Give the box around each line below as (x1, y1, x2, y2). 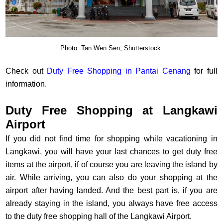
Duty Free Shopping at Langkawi (5, 104, 218, 117)
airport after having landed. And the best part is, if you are (5, 186, 218, 195)
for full (190, 67, 218, 76)
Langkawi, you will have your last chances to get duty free (5, 147, 218, 156)
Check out (5, 67, 47, 76)
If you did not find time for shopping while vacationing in (5, 134, 218, 143)
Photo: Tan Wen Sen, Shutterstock (60, 44, 163, 52)
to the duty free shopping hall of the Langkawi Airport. (5, 212, 194, 221)
